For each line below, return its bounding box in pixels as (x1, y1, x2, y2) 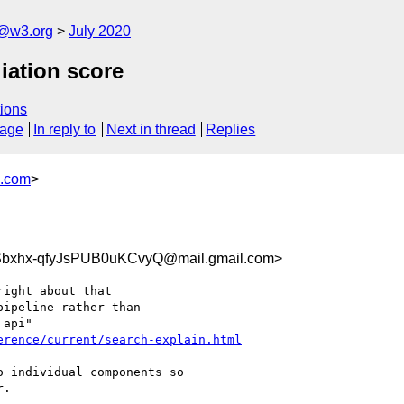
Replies (206, 122, 256, 138)
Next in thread (106, 122, 196, 138)
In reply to (33, 122, 96, 138)
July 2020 (69, 23, 131, 39)
